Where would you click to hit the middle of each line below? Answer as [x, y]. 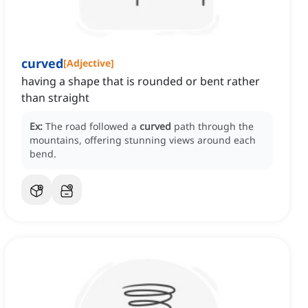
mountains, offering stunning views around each [143, 140]
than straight [55, 98]
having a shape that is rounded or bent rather [141, 81]
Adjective [89, 63]
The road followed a [92, 126]
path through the [214, 126]
